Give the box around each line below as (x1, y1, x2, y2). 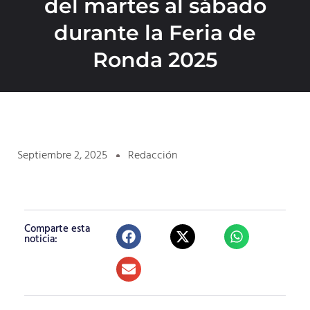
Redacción (128, 147, 177, 165)
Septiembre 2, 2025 (17, 147, 107, 165)
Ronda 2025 (92, 46, 218, 73)
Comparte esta (24, 221, 90, 238)
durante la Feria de (54, 19, 256, 46)
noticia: (24, 231, 57, 248)
